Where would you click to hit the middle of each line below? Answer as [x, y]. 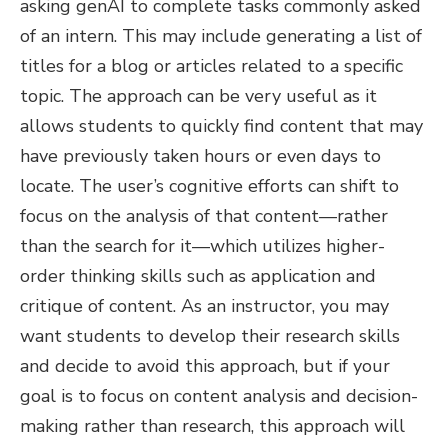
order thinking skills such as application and [198, 276]
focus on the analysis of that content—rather [204, 216]
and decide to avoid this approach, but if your [205, 366]
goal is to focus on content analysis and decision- [219, 396]
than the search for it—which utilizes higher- [202, 246]
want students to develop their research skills [210, 336]
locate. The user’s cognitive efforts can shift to [209, 186]
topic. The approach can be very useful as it [198, 96]
